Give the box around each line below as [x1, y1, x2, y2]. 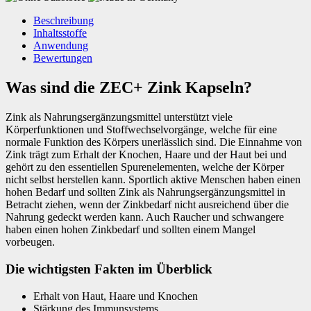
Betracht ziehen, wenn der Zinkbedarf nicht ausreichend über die [6, 199, 289, 211]
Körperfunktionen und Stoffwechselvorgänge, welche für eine [6, 124, 277, 136]
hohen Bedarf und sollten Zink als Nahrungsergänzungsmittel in [6, 186, 285, 199]
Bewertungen [33, 52, 92, 65]
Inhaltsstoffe [33, 27, 87, 40]
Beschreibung [33, 15, 94, 27]
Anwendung [33, 40, 88, 52]
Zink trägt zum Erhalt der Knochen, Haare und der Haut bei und [6, 149, 287, 161]
